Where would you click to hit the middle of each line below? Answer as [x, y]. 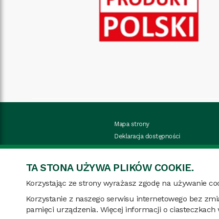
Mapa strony [132, 124]
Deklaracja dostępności [147, 136]
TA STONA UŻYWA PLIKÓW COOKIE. [110, 168]
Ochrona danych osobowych [155, 148]
